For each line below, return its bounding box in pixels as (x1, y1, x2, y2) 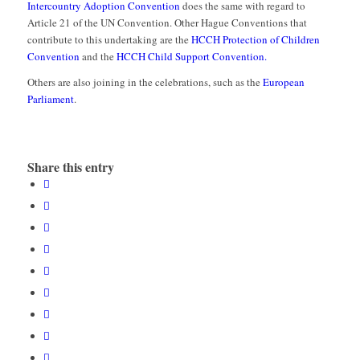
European (262, 75, 305, 90)
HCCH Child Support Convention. (116, 49, 267, 64)
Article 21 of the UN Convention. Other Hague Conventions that (27, 15, 307, 31)
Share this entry (27, 157, 114, 176)
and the (79, 49, 117, 64)
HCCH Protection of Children (190, 32, 320, 47)
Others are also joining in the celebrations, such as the (27, 75, 263, 90)
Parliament (27, 92, 74, 107)
